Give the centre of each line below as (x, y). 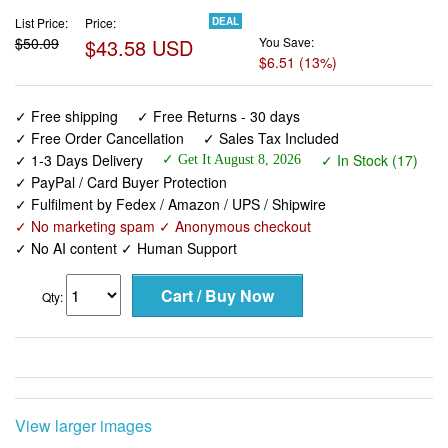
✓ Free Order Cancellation (99, 138)
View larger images (83, 426)
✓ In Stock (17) (369, 160)
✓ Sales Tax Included (271, 138)
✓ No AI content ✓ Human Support (126, 248)
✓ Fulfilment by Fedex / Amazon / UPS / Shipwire (170, 204)
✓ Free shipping (66, 116)
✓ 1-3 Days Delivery (79, 160)
